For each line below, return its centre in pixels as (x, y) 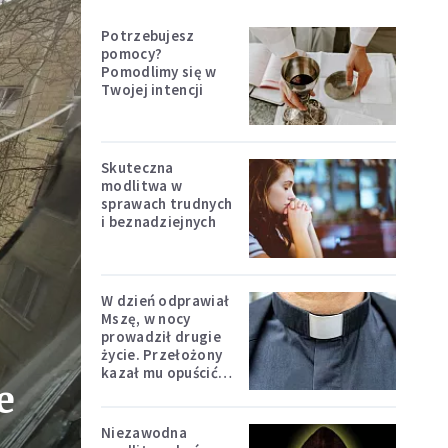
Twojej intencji (152, 89)
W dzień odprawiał (165, 300)
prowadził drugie (161, 336)
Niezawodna (144, 432)
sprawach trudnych (167, 204)
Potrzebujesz (148, 35)
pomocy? (132, 53)
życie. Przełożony (162, 354)
